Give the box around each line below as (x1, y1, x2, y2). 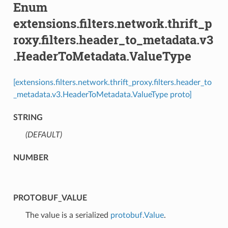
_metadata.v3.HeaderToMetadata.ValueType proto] (13, 90, 192, 99)
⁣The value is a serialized (25, 211, 110, 219)
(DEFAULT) (25, 130, 62, 139)
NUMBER (13, 153, 48, 162)
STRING (13, 113, 43, 122)
